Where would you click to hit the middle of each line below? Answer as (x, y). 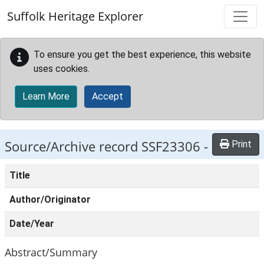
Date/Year (32, 224)
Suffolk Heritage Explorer (75, 16)
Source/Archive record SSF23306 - (106, 146)
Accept (108, 96)
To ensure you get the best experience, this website (142, 55)
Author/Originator (50, 199)
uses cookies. (62, 69)
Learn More (46, 96)
